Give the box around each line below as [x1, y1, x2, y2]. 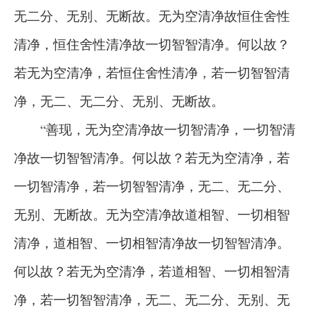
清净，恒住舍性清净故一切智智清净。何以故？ [14, 35, 290, 53]
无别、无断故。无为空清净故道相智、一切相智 [14, 206, 290, 223]
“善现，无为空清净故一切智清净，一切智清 [14, 120, 295, 138]
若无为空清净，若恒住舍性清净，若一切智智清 [14, 64, 290, 81]
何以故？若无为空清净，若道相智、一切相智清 [14, 262, 290, 280]
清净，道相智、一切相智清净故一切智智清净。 [14, 234, 290, 251]
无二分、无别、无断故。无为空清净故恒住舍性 [14, 7, 290, 24]
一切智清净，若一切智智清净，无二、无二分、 [14, 177, 290, 194]
